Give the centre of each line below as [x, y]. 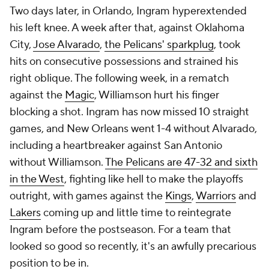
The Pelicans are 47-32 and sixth [181, 162]
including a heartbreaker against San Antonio [116, 146]
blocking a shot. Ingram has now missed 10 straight [129, 112]
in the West [37, 179]
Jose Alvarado [66, 45]
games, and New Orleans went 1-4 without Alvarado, [133, 129]
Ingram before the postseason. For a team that [120, 230]
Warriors [216, 196]
